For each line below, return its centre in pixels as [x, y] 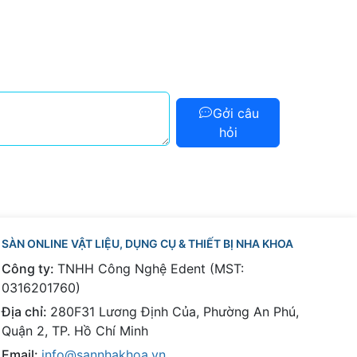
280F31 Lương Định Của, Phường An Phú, [174, 312]
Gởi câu [235, 114]
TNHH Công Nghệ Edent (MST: [150, 269]
